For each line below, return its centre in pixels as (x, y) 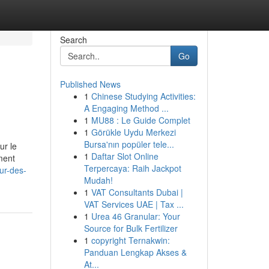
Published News (90, 84)
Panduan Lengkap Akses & (135, 252)
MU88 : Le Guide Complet (141, 120)
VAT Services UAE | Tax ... (134, 204)
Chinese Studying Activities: (143, 96)
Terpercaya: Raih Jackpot (132, 168)
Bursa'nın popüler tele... (129, 144)
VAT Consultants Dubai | (137, 192)
